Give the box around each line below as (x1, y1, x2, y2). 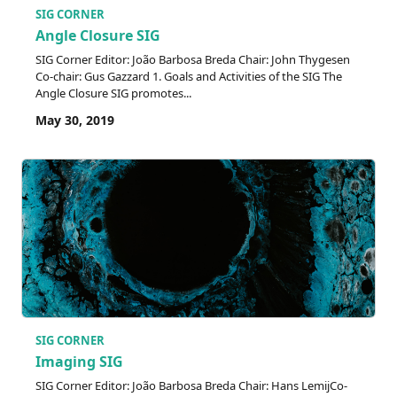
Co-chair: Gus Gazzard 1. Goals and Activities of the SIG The (35, 67, 342, 84)
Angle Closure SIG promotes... (35, 84, 191, 101)
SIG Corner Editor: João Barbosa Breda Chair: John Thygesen (35, 51, 350, 67)
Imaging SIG (35, 351, 123, 371)
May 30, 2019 (35, 111, 114, 128)
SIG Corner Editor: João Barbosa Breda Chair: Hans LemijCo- (35, 377, 347, 393)
